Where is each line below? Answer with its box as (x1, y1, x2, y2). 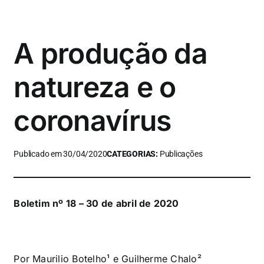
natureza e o (14, 69, 176, 104)
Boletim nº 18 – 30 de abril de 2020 (14, 197, 179, 209)
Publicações (159, 148, 203, 159)
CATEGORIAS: (107, 148, 160, 159)
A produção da (14, 35, 207, 71)
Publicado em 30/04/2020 (14, 148, 107, 159)
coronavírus (14, 103, 171, 138)
